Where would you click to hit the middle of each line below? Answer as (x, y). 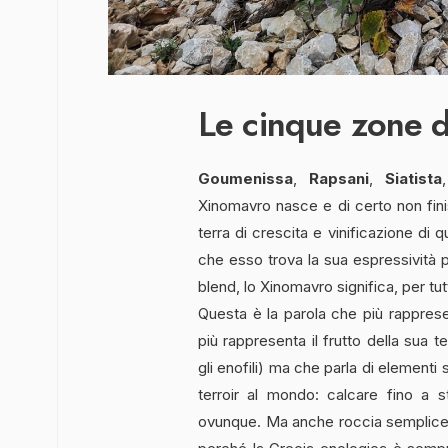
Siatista (413, 178)
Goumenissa (245, 178)
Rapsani (338, 178)
